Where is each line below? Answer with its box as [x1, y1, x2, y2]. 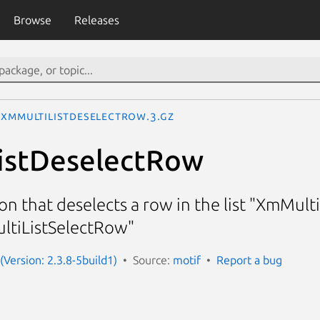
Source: [133, 253, 173, 266]
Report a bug [216, 253, 282, 266]
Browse [13, 14, 51, 26]
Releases [74, 14, 119, 26]
